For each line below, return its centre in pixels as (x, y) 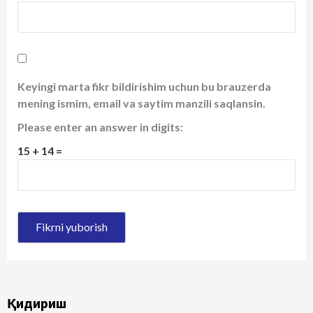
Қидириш (37, 303)
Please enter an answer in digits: (100, 126)
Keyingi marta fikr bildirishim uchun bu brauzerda (144, 86)
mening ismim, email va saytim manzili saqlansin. (141, 103)
